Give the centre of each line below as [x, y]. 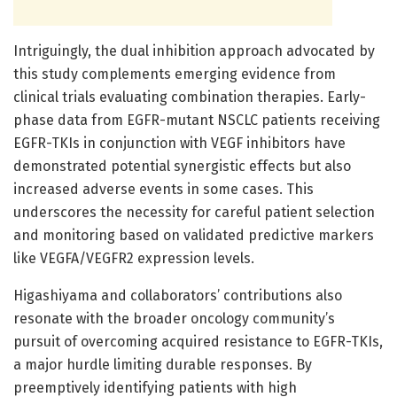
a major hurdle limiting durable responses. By [163, 364]
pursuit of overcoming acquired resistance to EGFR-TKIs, [198, 341]
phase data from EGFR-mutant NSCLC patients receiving [197, 120]
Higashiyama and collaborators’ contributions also [178, 295]
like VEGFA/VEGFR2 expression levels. [134, 258]
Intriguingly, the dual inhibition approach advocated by [194, 51]
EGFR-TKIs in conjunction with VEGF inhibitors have [179, 143]
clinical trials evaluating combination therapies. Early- [190, 97]
